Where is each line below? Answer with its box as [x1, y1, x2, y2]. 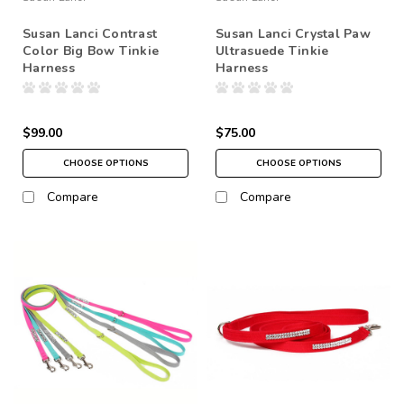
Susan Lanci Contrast [23, 24, 157, 42]
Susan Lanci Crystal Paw [216, 24, 371, 42]
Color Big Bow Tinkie [23, 41, 159, 60]
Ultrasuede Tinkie [216, 41, 329, 60]
